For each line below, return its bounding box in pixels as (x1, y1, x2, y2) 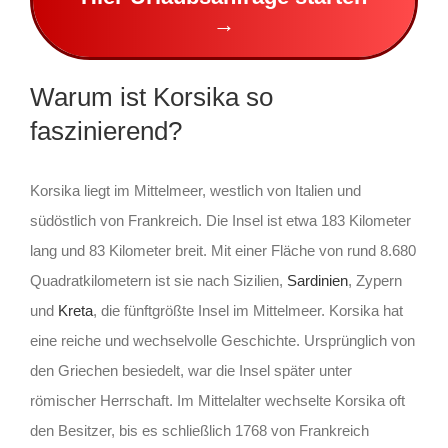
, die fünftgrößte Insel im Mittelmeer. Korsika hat (92, 302, 403, 320)
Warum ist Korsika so (29, 83, 273, 112)
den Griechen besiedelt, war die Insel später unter (29, 362, 352, 380)
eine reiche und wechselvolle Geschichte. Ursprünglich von (29, 332, 415, 350)
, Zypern (347, 272, 402, 290)
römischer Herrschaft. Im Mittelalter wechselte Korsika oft (29, 392, 405, 410)
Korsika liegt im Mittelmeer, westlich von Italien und (29, 182, 361, 200)
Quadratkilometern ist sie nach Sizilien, (29, 272, 287, 290)
